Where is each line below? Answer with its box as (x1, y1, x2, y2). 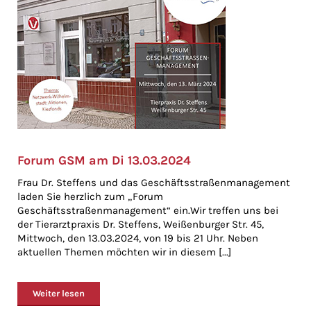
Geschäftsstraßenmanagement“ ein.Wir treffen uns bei (17, 204, 278, 217)
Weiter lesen (33, 288, 85, 299)
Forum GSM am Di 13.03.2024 (17, 153, 191, 168)
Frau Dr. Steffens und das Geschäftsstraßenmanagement (17, 176, 290, 189)
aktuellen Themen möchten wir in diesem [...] (17, 246, 231, 258)
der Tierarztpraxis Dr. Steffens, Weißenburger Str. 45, (17, 218, 264, 230)
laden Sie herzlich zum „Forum (17, 190, 163, 203)
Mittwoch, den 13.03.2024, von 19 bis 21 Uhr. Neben (17, 232, 258, 244)
